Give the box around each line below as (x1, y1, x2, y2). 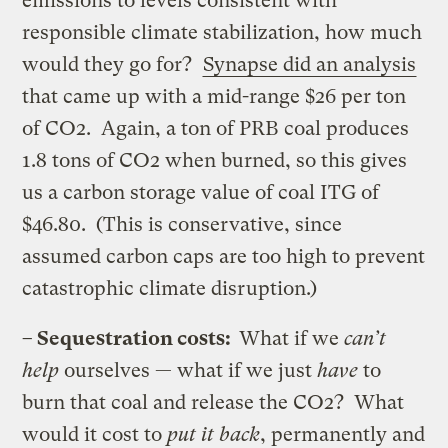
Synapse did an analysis (203, 52, 417, 76)
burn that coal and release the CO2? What (22, 390, 405, 414)
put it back (167, 422, 261, 446)
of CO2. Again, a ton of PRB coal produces (22, 116, 410, 140)
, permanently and (260, 422, 426, 446)
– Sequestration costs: (22, 326, 240, 350)
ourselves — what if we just (59, 358, 318, 382)
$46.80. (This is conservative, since (22, 212, 343, 236)
